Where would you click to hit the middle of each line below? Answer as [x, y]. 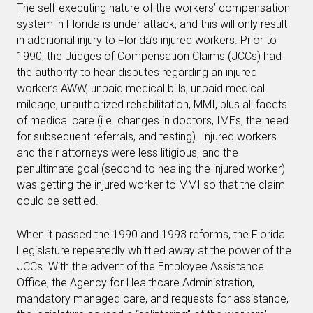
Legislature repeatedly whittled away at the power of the [154, 250]
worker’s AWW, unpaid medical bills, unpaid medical [141, 88]
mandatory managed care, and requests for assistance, [153, 299]
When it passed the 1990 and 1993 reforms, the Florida [151, 234]
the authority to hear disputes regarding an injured [137, 72]
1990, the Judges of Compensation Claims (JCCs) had [149, 56]
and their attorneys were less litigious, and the [128, 153]
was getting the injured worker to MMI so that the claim [151, 185]
